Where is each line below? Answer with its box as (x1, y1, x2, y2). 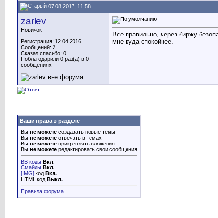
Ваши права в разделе (20, 118, 80, 124)
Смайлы (21, 164, 41, 170)
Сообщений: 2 (21, 44, 55, 50)
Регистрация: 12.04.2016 (21, 38, 81, 44)
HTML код (21, 176, 47, 182)
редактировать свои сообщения (57, 146, 137, 152)
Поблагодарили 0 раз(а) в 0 (21, 56, 89, 62)
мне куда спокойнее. (112, 38, 173, 46)
